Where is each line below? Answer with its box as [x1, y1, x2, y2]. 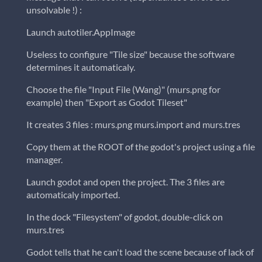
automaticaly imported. [26, 189, 120, 201]
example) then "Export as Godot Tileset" [26, 96, 187, 108]
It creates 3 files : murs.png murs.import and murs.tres [26, 119, 240, 130]
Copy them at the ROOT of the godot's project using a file [26, 141, 255, 153]
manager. [26, 154, 63, 166]
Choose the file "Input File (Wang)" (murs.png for [26, 84, 220, 95]
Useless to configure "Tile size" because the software [26, 49, 235, 60]
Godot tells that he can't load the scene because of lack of [26, 246, 254, 258]
